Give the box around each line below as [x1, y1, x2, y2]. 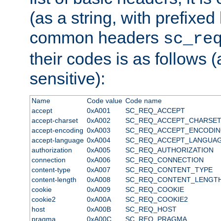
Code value [86, 96, 122, 105]
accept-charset [31, 116, 78, 124]
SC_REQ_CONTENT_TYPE [125, 165, 213, 174]
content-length [31, 175, 76, 184]
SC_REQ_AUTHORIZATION [125, 146, 214, 154]
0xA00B [86, 205, 111, 213]
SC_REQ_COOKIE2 [125, 195, 188, 203]
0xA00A [86, 195, 111, 203]
